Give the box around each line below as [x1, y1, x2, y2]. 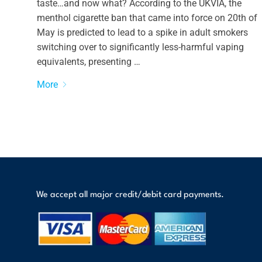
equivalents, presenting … [36, 56, 140, 67]
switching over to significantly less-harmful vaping [36, 41, 244, 53]
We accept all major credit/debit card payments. [36, 191, 224, 199]
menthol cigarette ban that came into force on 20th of [36, 12, 257, 23]
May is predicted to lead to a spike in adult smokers [36, 26, 248, 38]
